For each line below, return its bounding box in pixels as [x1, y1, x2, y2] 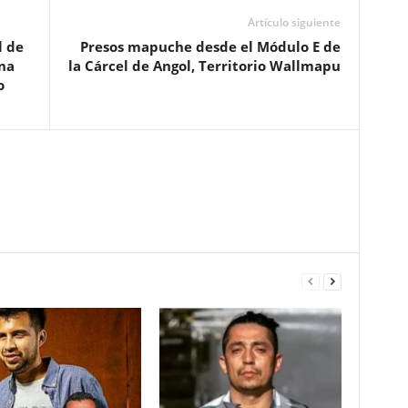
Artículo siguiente [247, 15, 341, 30]
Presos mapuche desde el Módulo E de [79, 37, 341, 56]
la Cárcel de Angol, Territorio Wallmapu [67, 56, 341, 75]
